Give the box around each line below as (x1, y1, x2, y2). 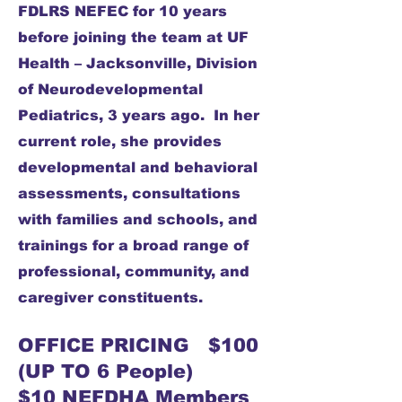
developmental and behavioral (18, 160, 258, 175)
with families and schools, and (18, 212, 258, 227)
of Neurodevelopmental (18, 82, 203, 97)
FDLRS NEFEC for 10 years (18, 4, 227, 19)
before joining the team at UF (18, 30, 249, 45)
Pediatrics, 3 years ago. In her (18, 108, 259, 123)
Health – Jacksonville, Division (18, 56, 258, 71)
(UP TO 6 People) (18, 361, 193, 381)
